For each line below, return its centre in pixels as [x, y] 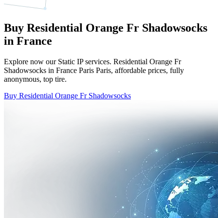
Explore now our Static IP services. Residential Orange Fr [92, 62]
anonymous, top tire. [35, 79]
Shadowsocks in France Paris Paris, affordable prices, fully [94, 71]
